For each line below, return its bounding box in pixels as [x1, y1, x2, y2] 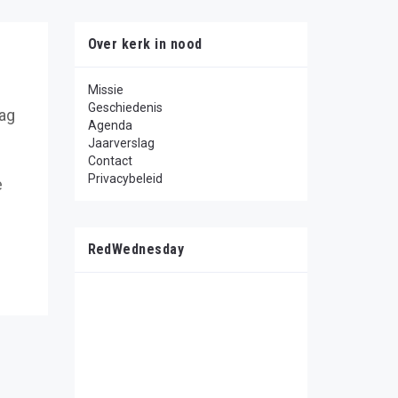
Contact [87, 154, 132, 168]
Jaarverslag [87, 136, 155, 150]
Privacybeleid [87, 171, 163, 186]
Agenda [87, 118, 132, 132]
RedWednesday [87, 241, 185, 258]
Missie [87, 83, 123, 97]
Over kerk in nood [87, 36, 203, 52]
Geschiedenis [87, 100, 163, 115]
